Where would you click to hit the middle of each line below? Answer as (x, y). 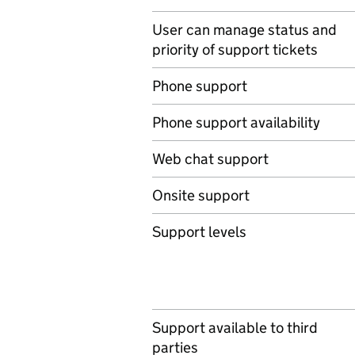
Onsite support (201, 195)
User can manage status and (244, 30)
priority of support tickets (235, 50)
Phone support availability (236, 122)
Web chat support (210, 159)
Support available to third (235, 328)
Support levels (199, 232)
